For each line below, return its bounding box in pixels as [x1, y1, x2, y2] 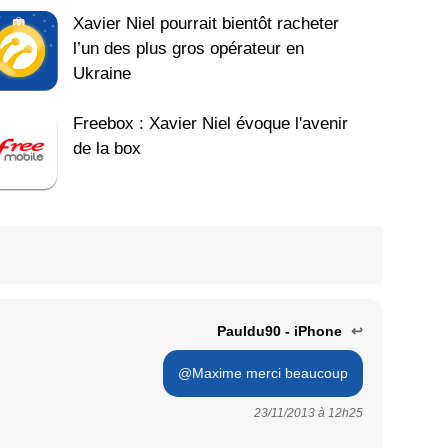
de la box [73, 139, 142, 159]
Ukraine [73, 64, 132, 84]
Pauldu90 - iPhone [217, 323, 346, 340]
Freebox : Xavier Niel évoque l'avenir [73, 114, 349, 134]
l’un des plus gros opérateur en [73, 39, 305, 59]
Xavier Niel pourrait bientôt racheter [73, 14, 340, 34]
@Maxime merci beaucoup [178, 365, 348, 382]
